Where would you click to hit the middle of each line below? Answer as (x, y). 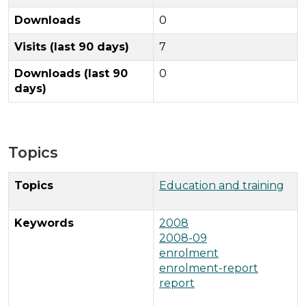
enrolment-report (209, 268)
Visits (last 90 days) (72, 46)
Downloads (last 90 (71, 73)
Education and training (222, 185)
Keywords (44, 223)
